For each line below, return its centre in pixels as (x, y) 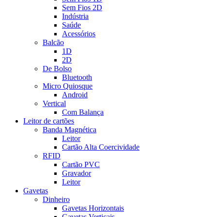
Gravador (77, 173)
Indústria (75, 16)
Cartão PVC (81, 165)
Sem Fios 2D (82, 8)
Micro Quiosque (68, 86)
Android (75, 95)
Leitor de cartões (49, 121)
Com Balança (83, 112)
